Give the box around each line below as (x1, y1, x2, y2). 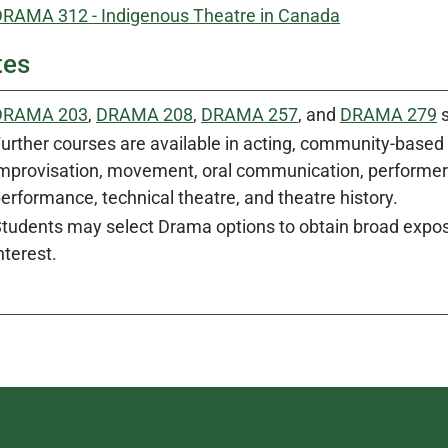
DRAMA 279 (340, 104, 437, 125)
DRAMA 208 (96, 104, 193, 125)
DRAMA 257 (201, 104, 298, 125)
